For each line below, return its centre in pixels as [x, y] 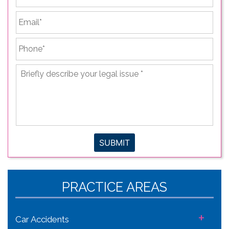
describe [35, 79]
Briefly [29, 69]
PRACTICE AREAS [114, 187]
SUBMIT [114, 142]
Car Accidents [42, 219]
